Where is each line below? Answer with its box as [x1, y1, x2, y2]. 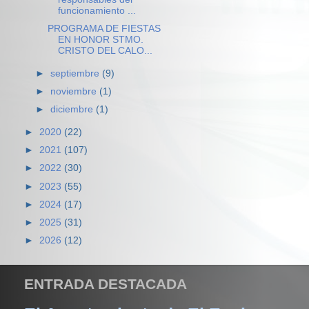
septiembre [50, 68, 103, 79]
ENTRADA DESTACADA [24, 276, 187, 292]
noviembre [50, 86, 100, 97]
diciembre [50, 104, 97, 115]
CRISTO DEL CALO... [57, 46, 152, 57]
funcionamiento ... [57, 6, 136, 16]
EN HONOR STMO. [57, 34, 143, 46]
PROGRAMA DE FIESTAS [47, 23, 161, 34]
